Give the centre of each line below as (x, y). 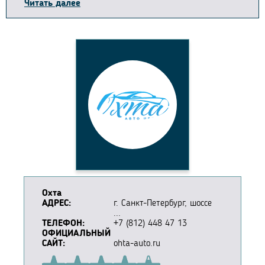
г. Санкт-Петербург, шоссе (163, 204)
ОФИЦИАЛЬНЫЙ (76, 234)
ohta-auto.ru (137, 244)
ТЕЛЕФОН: (63, 224)
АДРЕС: (56, 204)
